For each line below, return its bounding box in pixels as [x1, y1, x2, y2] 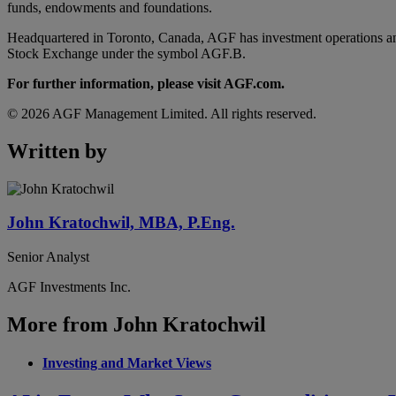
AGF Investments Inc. [7, 279, 131, 295]
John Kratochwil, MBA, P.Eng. [7, 213, 235, 232]
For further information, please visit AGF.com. [7, 75, 285, 91]
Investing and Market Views [42, 355, 211, 371]
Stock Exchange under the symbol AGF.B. [7, 45, 246, 61]
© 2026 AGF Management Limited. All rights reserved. [7, 105, 316, 121]
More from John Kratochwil [7, 313, 266, 336]
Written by [7, 139, 107, 163]
